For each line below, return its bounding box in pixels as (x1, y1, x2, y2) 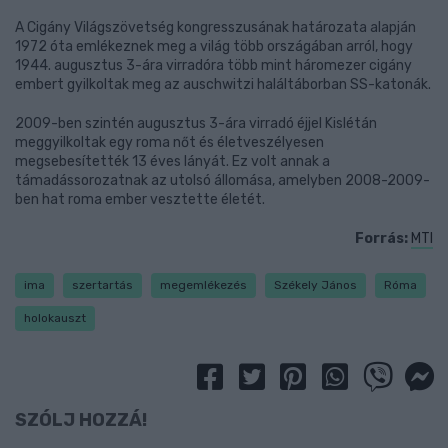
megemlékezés (160, 278, 247, 293)
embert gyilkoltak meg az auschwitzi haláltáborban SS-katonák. (15, 76, 431, 94)
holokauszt (24, 311, 86, 326)
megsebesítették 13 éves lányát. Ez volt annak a (15, 153, 330, 171)
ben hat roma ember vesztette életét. (15, 191, 265, 209)
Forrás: (355, 230, 408, 248)
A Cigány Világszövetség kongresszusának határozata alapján (15, 19, 416, 37)
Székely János (274, 278, 357, 293)
